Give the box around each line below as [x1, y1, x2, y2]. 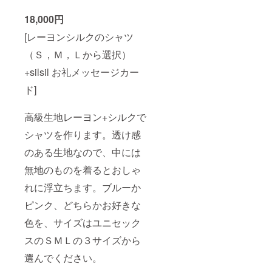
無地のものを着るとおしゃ [24, 163, 141, 177]
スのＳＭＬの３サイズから [24, 233, 141, 248]
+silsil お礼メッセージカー [24, 65, 139, 80]
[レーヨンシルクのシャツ [24, 30, 134, 44]
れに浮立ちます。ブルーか [24, 180, 141, 195]
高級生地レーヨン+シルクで [24, 110, 146, 124]
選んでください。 [24, 251, 102, 265]
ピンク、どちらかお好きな [24, 198, 141, 212]
